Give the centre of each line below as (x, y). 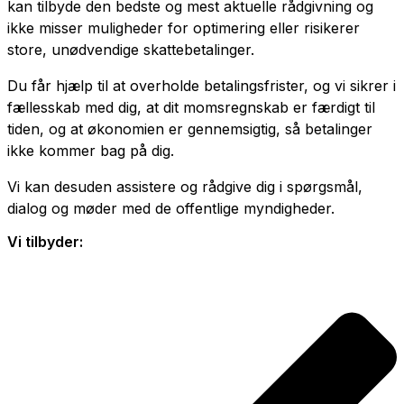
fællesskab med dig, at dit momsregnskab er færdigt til (191, 107)
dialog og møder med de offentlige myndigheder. (171, 208)
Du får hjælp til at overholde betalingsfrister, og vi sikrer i (202, 86)
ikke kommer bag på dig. (91, 151)
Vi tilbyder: (45, 242)
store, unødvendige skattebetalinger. (131, 50)
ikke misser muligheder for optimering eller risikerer (184, 28)
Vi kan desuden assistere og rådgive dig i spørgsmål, (185, 187)
